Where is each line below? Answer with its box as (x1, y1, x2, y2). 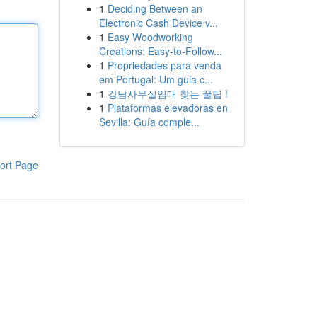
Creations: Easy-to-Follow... (98, 44, 222, 58)
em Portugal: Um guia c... (98, 72, 213, 86)
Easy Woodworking (107, 30, 193, 44)
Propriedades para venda (107, 58, 221, 72)
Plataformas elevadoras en (107, 100, 228, 115)
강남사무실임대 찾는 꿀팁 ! (107, 86, 228, 100)
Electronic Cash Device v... (98, 16, 218, 30)
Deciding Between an (107, 1, 202, 16)
